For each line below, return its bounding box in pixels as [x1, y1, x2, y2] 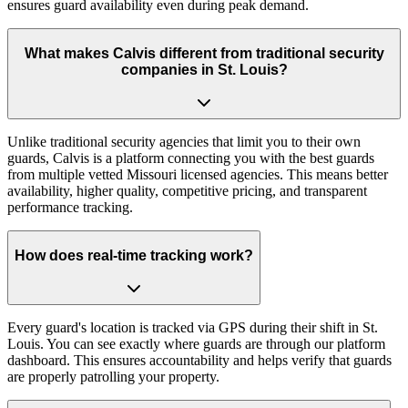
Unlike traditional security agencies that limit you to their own [7, 134, 361, 150]
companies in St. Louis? [120, 61, 288, 77]
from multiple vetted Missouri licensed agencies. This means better [7, 167, 388, 183]
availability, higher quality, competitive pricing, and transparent [7, 183, 367, 199]
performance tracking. [7, 199, 133, 216]
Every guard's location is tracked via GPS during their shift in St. [7, 320, 378, 336]
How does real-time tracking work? [15, 247, 253, 263]
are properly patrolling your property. [7, 369, 219, 385]
